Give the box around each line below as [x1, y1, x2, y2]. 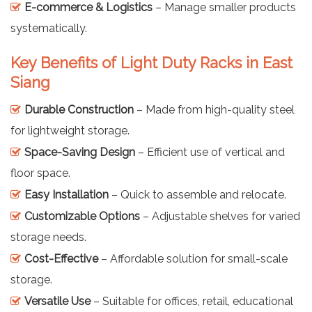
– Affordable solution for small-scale [98, 251, 288, 265]
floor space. [10, 166, 70, 180]
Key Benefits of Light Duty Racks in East [10, 53, 292, 72]
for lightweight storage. [10, 123, 130, 137]
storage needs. [10, 230, 86, 244]
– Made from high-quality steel [134, 102, 295, 116]
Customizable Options [24, 209, 140, 223]
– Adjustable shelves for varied [140, 209, 300, 223]
